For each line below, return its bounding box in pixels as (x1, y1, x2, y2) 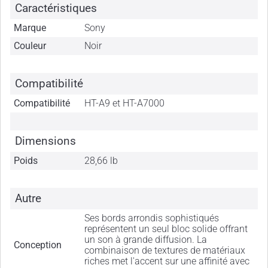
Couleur (14, 40, 47, 52)
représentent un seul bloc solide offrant (84, 223, 248, 235)
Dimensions (14, 134, 76, 148)
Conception (14, 239, 62, 251)
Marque (14, 22, 47, 34)
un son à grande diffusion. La (84, 234, 208, 246)
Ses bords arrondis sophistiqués (84, 212, 220, 224)
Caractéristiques (14, 1, 97, 16)
